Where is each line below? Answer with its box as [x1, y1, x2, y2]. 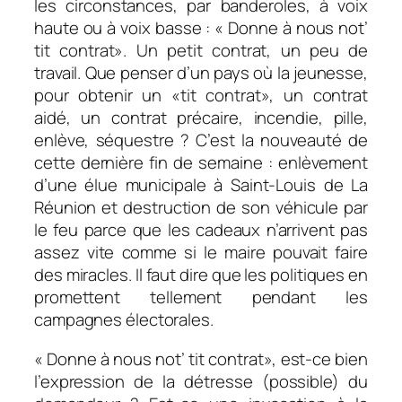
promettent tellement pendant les [34, 285, 368, 310]
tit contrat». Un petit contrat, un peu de [34, 39, 368, 63]
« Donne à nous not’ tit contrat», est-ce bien [34, 346, 368, 371]
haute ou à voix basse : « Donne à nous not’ [34, 16, 368, 40]
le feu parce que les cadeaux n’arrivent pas [34, 218, 368, 242]
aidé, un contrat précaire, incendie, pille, [34, 106, 368, 130]
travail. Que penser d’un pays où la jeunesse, [34, 61, 368, 85]
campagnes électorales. [34, 308, 214, 332]
